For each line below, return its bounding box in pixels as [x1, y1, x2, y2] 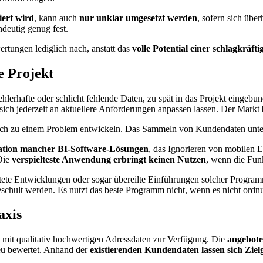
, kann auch [34, 12, 79, 23]
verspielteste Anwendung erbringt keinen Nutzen [12, 154, 206, 164]
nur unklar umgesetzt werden [79, 12, 197, 23]
